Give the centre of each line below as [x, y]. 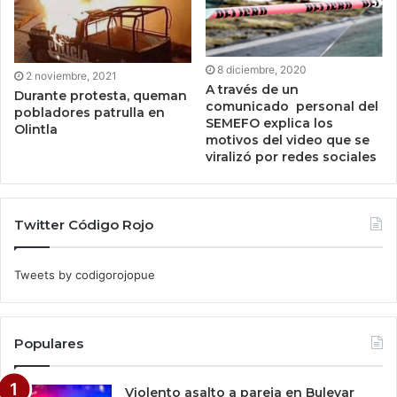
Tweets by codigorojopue [85, 275]
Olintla [36, 130]
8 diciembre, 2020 [262, 70]
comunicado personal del [292, 107]
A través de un [252, 90]
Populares [49, 344]
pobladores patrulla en [90, 113]
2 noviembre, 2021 [71, 76]
